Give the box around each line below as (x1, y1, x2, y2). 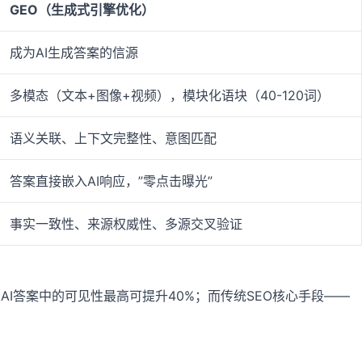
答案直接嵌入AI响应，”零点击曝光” (10, 173, 213, 190)
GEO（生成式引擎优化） (10, 2, 154, 19)
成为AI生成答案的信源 (10, 44, 138, 61)
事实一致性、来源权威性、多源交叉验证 (10, 216, 242, 233)
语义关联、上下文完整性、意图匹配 (10, 130, 217, 147)
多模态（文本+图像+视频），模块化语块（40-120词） (10, 87, 330, 104)
